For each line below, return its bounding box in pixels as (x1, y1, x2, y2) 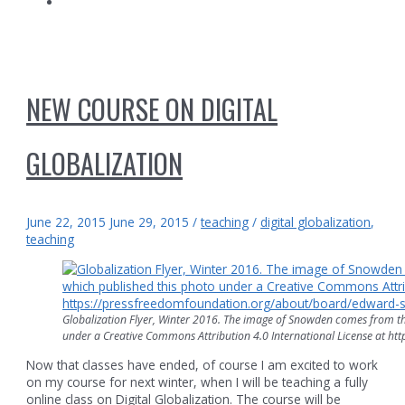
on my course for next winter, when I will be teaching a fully (26, 373, 369, 391)
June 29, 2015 (106, 213, 190, 231)
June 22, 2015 (26, 213, 107, 231)
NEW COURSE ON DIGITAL (26, 89, 278, 130)
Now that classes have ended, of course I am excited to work (26, 356, 379, 374)
